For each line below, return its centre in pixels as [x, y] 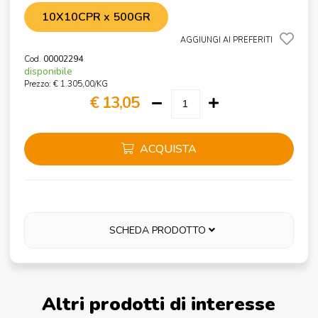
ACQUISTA [167, 149]
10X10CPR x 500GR [97, 17]
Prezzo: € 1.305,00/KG [66, 83]
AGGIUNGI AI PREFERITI [226, 40]
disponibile [49, 71]
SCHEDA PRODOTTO [159, 230]
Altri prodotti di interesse [159, 304]
